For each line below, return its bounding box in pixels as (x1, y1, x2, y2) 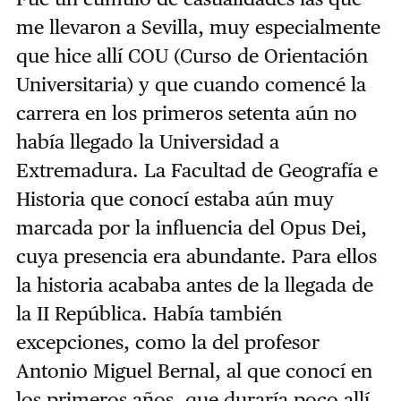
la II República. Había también (15, 301, 282, 325)
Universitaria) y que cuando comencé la (15, 72, 366, 96)
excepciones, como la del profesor (15, 329, 320, 354)
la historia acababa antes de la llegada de (15, 272, 373, 296)
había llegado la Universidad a (15, 129, 279, 153)
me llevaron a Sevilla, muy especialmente (15, 14, 380, 38)
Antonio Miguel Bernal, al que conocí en (15, 358, 372, 382)
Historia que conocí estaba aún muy (15, 186, 334, 210)
